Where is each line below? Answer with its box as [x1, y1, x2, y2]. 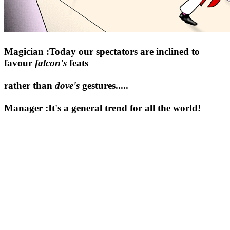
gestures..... [80, 80, 128, 91]
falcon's [35, 57, 67, 68]
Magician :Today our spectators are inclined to [4, 46, 200, 57]
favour [4, 57, 35, 68]
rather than [4, 80, 55, 91]
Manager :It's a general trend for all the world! [4, 102, 201, 113]
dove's [55, 80, 80, 91]
